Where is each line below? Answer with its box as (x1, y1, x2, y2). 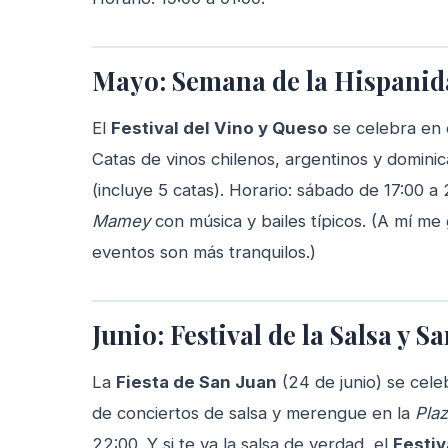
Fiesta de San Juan (116, 372, 277, 393)
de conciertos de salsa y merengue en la (92, 403, 415, 424)
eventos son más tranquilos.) (92, 242, 316, 263)
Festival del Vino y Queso (111, 118, 328, 139)
